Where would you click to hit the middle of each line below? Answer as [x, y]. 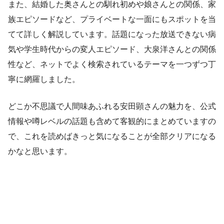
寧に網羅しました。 [44, 79]
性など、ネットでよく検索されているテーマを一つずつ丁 [112, 64]
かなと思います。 [40, 151]
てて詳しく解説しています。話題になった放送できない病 [112, 34]
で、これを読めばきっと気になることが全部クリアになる [112, 136]
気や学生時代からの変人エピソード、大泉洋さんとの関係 [112, 49]
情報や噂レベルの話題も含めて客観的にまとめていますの [112, 121]
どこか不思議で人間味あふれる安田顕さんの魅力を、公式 [112, 106]
